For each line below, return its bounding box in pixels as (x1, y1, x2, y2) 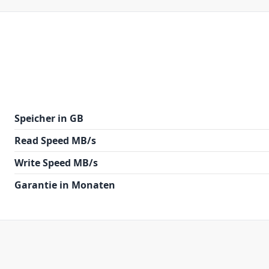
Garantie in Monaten (14, 178, 115, 192)
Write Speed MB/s (14, 156, 98, 169)
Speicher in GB (14, 112, 83, 125)
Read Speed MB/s (14, 134, 96, 147)
